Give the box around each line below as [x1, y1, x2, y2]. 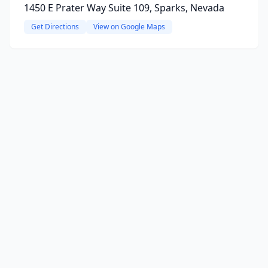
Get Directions [31, 22, 79, 32]
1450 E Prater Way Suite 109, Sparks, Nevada [24, 1, 224, 14]
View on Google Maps [93, 22, 165, 32]
